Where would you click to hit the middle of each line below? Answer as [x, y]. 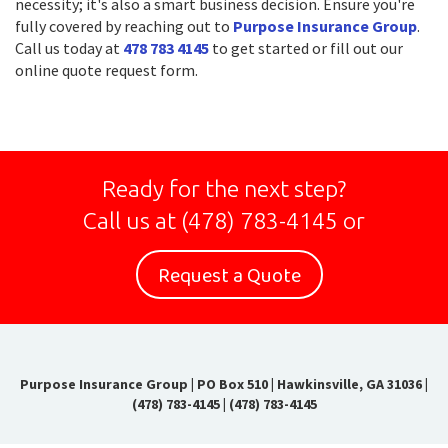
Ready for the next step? [224, 188]
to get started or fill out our [306, 48]
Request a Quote [229, 276]
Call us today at [69, 48]
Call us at [132, 220]
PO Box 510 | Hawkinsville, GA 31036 [311, 384]
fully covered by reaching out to [124, 26]
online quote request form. [106, 70]
